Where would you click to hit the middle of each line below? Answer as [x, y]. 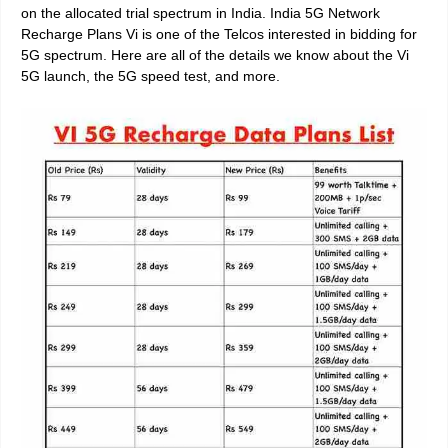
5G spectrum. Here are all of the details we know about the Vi [215, 55]
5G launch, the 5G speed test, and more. [150, 76]
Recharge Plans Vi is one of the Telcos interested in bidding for [219, 34]
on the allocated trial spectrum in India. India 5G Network [200, 13]
